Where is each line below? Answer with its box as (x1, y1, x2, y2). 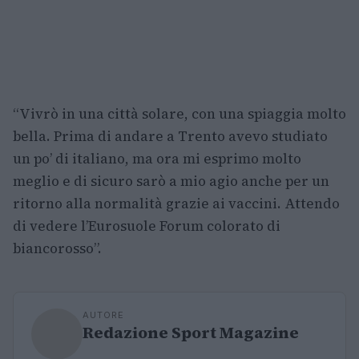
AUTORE (83, 309, 124, 321)
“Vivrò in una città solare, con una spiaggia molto (13, 104, 346, 124)
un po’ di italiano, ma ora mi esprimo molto (13, 149, 301, 169)
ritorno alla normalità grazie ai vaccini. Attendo (13, 194, 340, 214)
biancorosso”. (13, 239, 102, 259)
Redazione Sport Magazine (83, 321, 299, 345)
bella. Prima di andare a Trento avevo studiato (13, 127, 328, 147)
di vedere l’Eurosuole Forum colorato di (13, 216, 280, 236)
